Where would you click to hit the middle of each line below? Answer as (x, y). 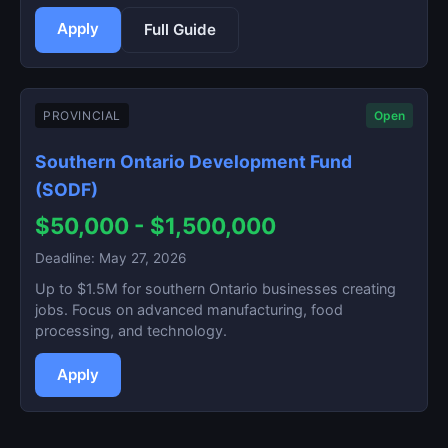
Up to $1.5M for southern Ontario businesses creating (215, 288)
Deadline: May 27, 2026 (110, 258)
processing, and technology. (131, 330)
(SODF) (66, 189)
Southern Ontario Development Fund (193, 161)
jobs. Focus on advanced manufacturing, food (189, 309)
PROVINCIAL (82, 115)
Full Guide (180, 29)
